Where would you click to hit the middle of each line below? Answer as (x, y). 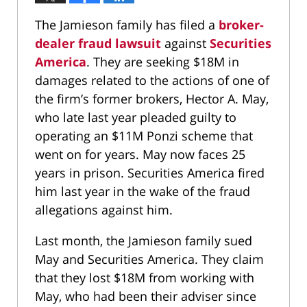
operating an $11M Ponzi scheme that (144, 136)
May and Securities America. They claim (149, 259)
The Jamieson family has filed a (127, 25)
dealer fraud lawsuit (100, 44)
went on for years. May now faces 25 (140, 155)
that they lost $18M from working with (145, 278)
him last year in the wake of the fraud (143, 192)
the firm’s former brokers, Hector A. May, (152, 99)
